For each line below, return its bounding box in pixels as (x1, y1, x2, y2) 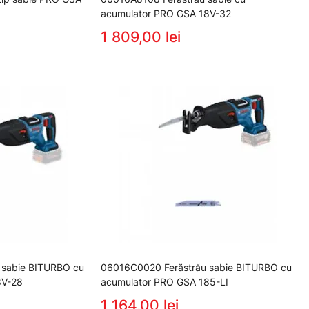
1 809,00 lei (101, 28, 181, 46)
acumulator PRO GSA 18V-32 (101, 7, 231, 19)
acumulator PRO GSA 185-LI (101, 275, 228, 288)
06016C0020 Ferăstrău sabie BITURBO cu (101, 261, 292, 273)
